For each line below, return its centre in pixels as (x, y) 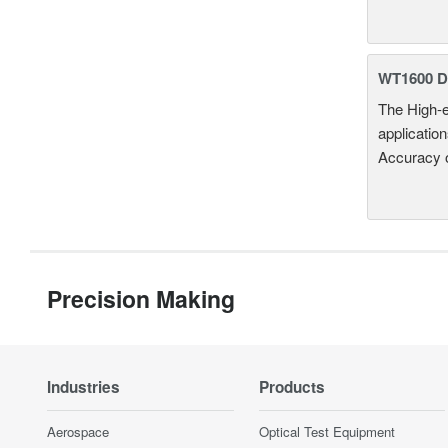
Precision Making (141, 298)
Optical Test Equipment (326, 431)
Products (291, 386)
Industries (83, 386)
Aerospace (78, 431)
